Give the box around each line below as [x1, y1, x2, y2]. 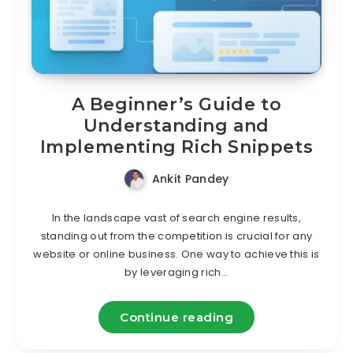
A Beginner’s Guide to [71, 93, 282, 115]
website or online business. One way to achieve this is [33, 246, 320, 262]
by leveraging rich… [124, 264, 229, 280]
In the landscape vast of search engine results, [51, 210, 302, 225]
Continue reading [120, 309, 233, 325]
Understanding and [83, 114, 270, 136]
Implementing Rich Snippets [39, 136, 314, 158]
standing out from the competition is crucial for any [40, 228, 313, 243]
